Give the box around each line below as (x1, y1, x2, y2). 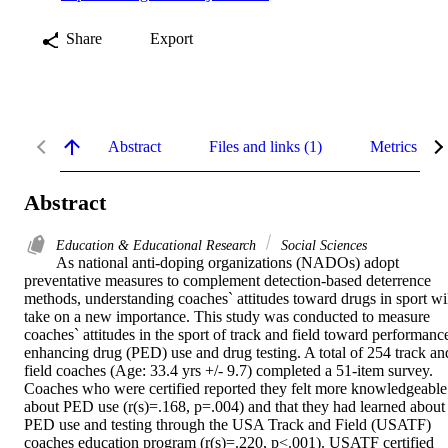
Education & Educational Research (56, 237, 260, 254)
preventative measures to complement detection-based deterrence (24, 272, 431, 290)
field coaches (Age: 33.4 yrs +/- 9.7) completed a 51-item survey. (24, 362, 433, 380)
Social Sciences (277, 237, 367, 254)
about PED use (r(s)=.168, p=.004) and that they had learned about (24, 398, 445, 416)
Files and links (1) (209, 137, 322, 155)
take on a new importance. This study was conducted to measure (24, 308, 430, 326)
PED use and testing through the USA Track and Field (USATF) (24, 416, 431, 434)
